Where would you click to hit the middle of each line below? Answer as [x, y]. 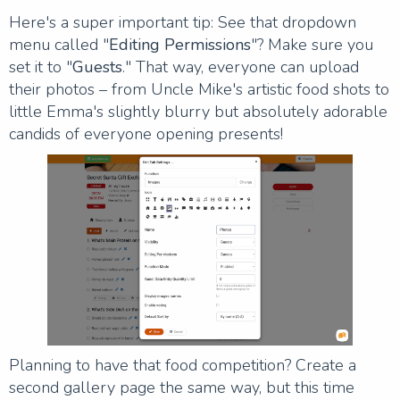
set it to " [41, 67]
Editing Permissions [180, 44]
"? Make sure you [312, 44]
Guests [97, 67]
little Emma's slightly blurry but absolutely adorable [198, 111]
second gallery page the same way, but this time [182, 387]
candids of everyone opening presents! [146, 133]
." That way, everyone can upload [241, 67]
